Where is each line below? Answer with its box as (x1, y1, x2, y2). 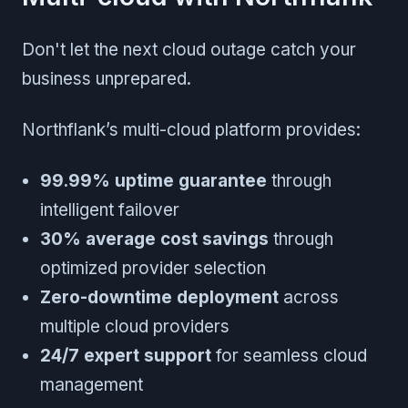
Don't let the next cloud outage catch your (22, 38, 356, 60)
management (40, 373, 143, 395)
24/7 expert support (40, 344, 211, 366)
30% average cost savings (40, 228, 269, 250)
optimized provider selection (40, 257, 266, 279)
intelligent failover (40, 199, 179, 220)
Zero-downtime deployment (40, 286, 279, 308)
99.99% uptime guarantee (40, 169, 267, 191)
